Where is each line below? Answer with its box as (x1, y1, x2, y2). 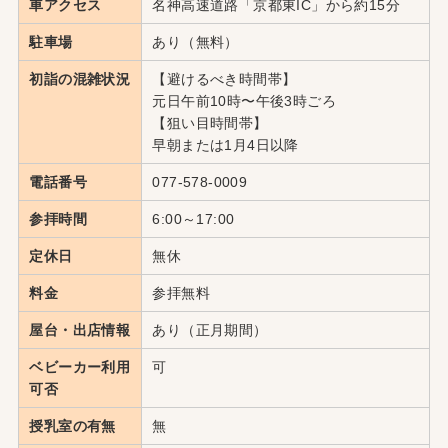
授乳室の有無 (29, 417, 116, 434)
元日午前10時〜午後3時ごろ (152, 92, 337, 109)
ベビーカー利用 (29, 358, 131, 375)
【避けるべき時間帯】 (152, 70, 297, 87)
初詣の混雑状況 (29, 70, 131, 87)
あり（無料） (152, 33, 239, 50)
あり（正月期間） (152, 321, 268, 338)
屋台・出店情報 (29, 321, 131, 338)
